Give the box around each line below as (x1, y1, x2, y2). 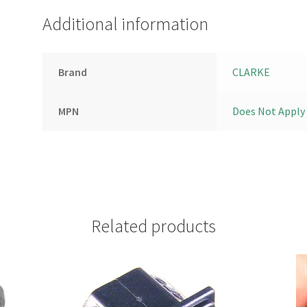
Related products (91, 214, 216, 237)
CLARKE (232, 64, 270, 79)
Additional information (42, 12, 209, 35)
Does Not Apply (232, 103, 305, 118)
